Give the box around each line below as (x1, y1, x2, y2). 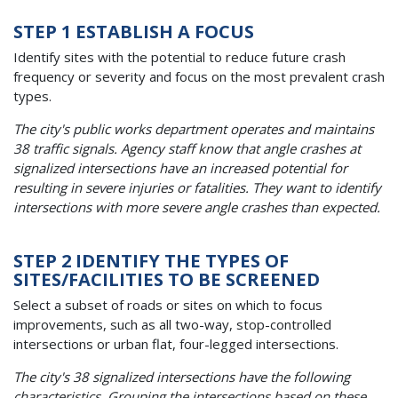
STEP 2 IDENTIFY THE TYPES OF (13, 248, 289, 273)
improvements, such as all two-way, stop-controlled (13, 315, 331, 334)
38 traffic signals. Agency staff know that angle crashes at (13, 139, 361, 158)
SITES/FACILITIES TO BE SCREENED (13, 267, 320, 291)
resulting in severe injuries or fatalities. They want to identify (13, 179, 381, 197)
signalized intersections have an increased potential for (13, 159, 347, 178)
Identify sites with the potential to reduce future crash (13, 48, 346, 67)
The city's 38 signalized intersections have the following (13, 368, 350, 386)
